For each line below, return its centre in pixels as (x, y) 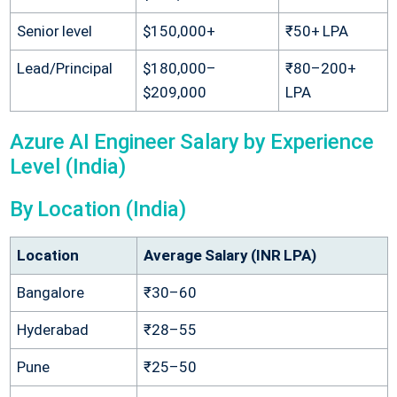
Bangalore (50, 292)
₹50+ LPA (316, 31)
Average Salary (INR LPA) (230, 255)
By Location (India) (98, 209)
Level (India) (67, 166)
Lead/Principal (64, 68)
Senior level (54, 31)
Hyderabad (52, 329)
